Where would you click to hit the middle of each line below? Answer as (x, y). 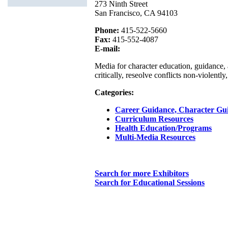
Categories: (114, 93)
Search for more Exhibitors (142, 174)
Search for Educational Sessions (150, 183)
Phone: (107, 31)
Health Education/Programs (163, 128)
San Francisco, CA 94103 (136, 13)
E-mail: (107, 49)
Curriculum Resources (154, 119)
